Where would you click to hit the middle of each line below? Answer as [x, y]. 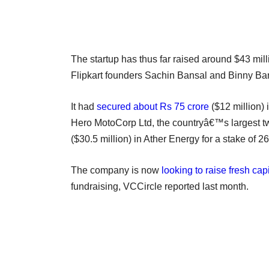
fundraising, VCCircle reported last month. [160, 186]
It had [84, 106]
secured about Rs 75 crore [153, 106]
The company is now [116, 170]
